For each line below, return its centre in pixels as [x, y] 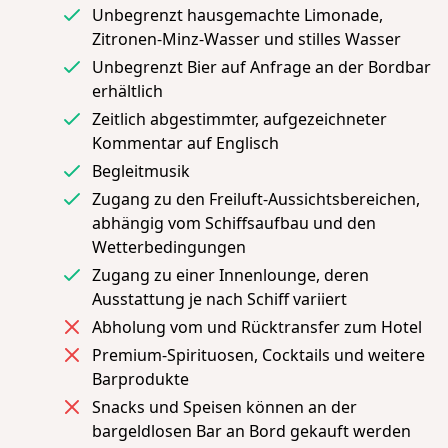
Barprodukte [140, 378]
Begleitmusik [141, 170]
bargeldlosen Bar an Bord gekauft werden [251, 430]
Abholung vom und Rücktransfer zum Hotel [257, 326]
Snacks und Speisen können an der [224, 406]
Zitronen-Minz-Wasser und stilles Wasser [246, 38]
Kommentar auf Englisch [185, 142]
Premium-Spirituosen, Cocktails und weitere [258, 354]
